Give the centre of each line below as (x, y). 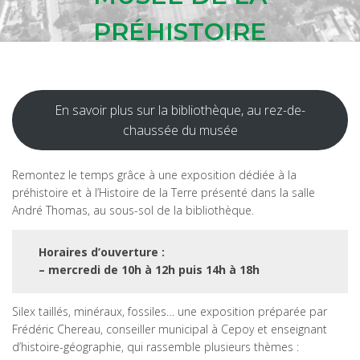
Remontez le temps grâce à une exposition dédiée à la (154, 175)
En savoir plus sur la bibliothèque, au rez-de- (180, 110)
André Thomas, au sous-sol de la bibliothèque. (133, 210)
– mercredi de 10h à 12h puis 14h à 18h (149, 270)
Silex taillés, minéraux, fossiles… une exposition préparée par (170, 311)
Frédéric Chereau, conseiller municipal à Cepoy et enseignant (170, 329)
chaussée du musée (180, 130)
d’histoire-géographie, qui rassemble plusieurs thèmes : (155, 347)
